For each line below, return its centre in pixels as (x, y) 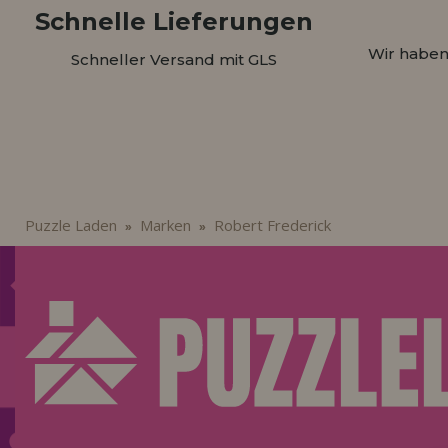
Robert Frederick (272, 225)
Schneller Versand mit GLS (173, 60)
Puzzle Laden (70, 225)
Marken (165, 225)
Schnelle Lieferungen (173, 22)
